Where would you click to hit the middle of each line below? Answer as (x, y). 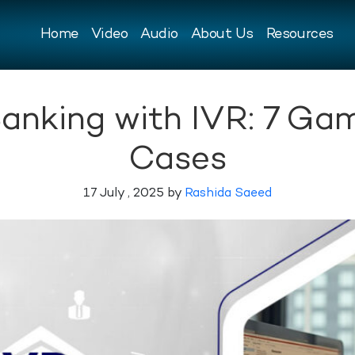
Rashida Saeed (228, 194)
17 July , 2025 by (134, 194)
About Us (222, 34)
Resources (300, 34)
